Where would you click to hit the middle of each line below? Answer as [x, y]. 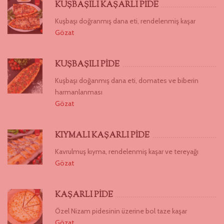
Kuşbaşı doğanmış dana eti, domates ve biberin [127, 80]
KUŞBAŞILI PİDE [87, 64]
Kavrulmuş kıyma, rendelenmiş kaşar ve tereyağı [127, 151]
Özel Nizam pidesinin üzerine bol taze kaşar [121, 211]
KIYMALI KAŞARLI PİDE [102, 135]
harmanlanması [79, 92]
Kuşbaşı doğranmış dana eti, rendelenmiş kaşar [125, 21]
